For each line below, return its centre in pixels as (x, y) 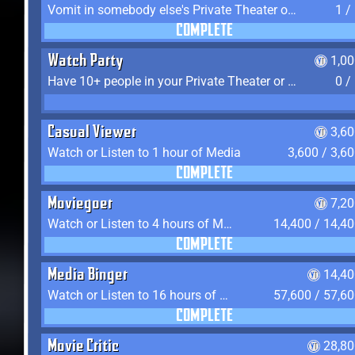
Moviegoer (80, 204)
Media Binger (88, 276)
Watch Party (85, 62)
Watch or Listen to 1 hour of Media (144, 153)
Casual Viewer (92, 133)
